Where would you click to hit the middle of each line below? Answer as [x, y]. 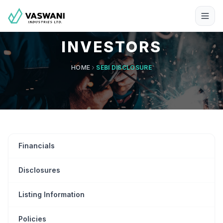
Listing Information [52, 194]
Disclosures [39, 170]
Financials [37, 146]
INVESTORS [111, 47]
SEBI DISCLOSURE [124, 67]
